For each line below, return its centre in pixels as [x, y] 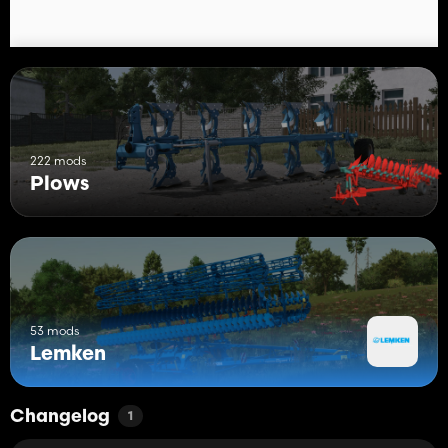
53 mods [54, 330]
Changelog [60, 417]
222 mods [58, 160]
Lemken [68, 354]
